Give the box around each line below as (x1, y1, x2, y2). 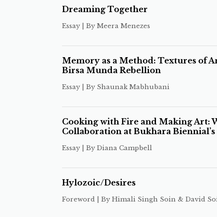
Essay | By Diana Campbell (62, 144, 152, 152)
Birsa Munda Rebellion (62, 65, 161, 75)
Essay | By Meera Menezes (62, 22, 150, 30)
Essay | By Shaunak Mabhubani (62, 83, 170, 91)
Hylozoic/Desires (62, 178, 136, 187)
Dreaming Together (62, 4, 148, 14)
